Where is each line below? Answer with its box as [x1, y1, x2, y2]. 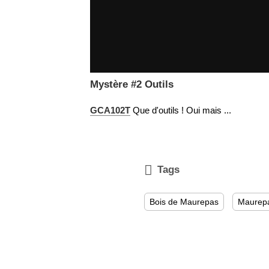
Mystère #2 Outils [89, 78, 174, 90]
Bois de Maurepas [149, 196, 219, 207]
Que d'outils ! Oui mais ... [130, 104, 231, 115]
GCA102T [89, 104, 130, 115]
